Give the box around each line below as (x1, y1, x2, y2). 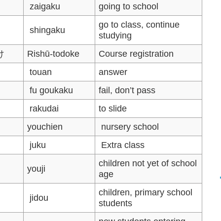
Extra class (99, 140, 145, 150)
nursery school (99, 121, 159, 132)
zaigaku (27, 1, 61, 11)
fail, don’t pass (99, 85, 156, 95)
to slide (99, 103, 127, 113)
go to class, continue (99, 19, 180, 30)
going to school (99, 1, 159, 11)
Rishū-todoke (27, 48, 80, 59)
